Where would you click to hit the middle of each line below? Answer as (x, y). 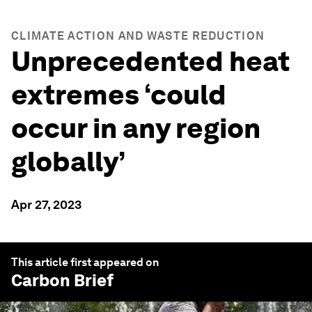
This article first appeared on (85, 262)
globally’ (68, 162)
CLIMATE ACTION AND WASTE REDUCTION (138, 36)
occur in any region (136, 128)
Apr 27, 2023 (46, 204)
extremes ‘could (119, 95)
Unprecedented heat (150, 61)
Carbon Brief (62, 280)
